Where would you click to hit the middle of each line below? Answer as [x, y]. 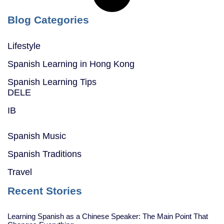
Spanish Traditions [44, 154]
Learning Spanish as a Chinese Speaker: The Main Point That [108, 216]
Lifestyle [24, 46]
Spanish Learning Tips [52, 82]
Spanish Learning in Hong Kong [71, 64]
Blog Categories [48, 20]
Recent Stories [45, 191]
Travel [20, 172]
